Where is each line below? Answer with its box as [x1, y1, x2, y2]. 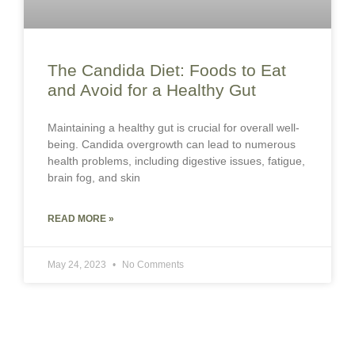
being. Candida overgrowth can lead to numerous [48, 138, 296, 151]
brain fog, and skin [48, 171, 140, 185]
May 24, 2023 [48, 259, 109, 271]
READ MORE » [48, 213, 114, 225]
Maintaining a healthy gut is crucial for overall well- [48, 121, 300, 135]
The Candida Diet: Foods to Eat [48, 61, 286, 80]
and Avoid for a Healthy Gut [48, 81, 256, 100]
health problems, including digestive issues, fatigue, [48, 155, 305, 168]
